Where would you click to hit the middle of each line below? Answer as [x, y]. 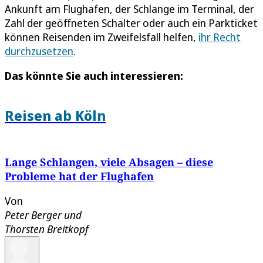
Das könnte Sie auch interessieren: [94, 75]
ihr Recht [220, 37]
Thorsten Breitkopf [47, 229]
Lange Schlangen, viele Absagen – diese [109, 162]
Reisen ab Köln [55, 115]
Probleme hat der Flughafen [79, 176]
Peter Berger [33, 215]
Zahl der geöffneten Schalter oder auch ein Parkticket [131, 23]
